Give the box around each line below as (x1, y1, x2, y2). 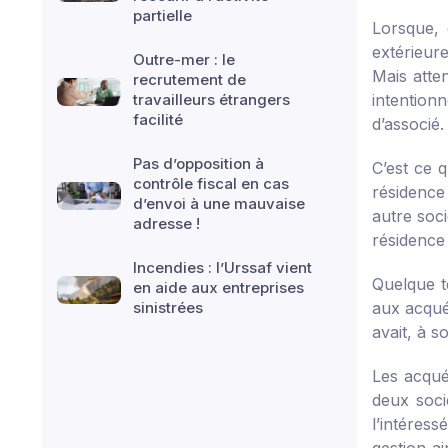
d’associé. (372, 114, 444, 134)
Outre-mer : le (133, 50, 235, 69)
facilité (133, 110, 183, 129)
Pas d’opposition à (133, 154, 264, 173)
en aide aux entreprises (133, 278, 304, 297)
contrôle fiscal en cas (133, 174, 289, 193)
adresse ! (133, 214, 200, 233)
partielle (133, 6, 192, 25)
